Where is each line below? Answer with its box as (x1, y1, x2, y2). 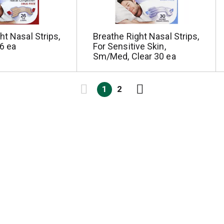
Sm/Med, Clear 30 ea (92, 51, 176, 61)
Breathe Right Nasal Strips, (92, 31, 199, 41)
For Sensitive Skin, (92, 41, 166, 51)
